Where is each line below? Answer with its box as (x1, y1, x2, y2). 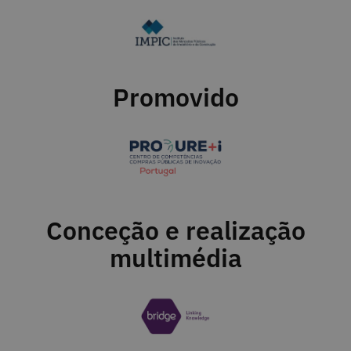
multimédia (109, 241, 242, 275)
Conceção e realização (45, 214, 306, 248)
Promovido (112, 80, 239, 114)
